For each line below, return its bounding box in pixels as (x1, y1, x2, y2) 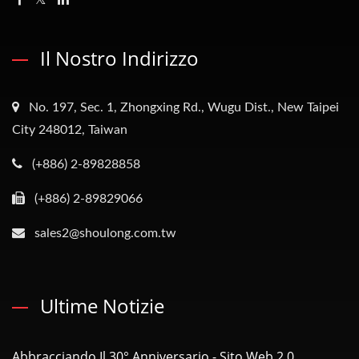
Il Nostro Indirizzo (40, 45, 199, 71)
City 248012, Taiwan (12, 123, 127, 136)
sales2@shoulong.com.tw (34, 227, 176, 240)
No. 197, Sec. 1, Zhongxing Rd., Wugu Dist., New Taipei (29, 101, 339, 114)
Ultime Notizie (40, 292, 164, 319)
